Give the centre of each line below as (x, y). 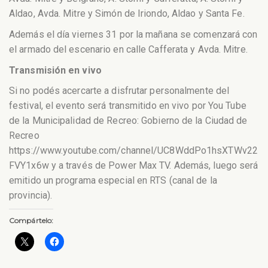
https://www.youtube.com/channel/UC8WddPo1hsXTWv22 (133, 151)
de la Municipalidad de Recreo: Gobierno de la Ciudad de (128, 121)
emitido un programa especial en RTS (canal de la (113, 181)
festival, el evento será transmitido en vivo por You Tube (128, 106)
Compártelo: (31, 220)
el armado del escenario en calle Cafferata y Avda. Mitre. (128, 49)
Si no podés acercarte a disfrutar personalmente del (119, 91)
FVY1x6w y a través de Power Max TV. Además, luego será (134, 166)
